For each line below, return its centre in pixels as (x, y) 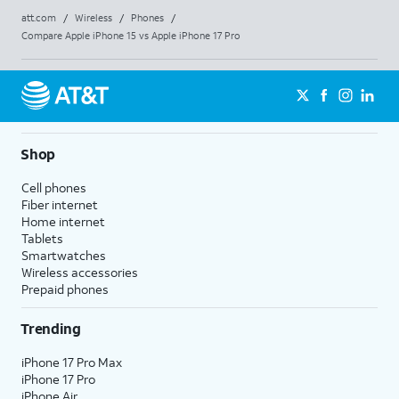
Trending (51, 328)
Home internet (63, 221)
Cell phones (54, 187)
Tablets (42, 238)
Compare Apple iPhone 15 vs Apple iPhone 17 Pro (131, 35)
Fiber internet (60, 204)
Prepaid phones (65, 289)
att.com (39, 17)
